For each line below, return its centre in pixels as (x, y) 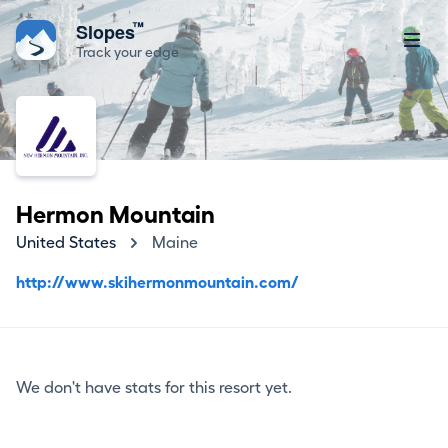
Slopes (108, 32)
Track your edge (127, 52)
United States (66, 243)
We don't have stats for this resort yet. (154, 388)
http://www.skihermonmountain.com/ (157, 283)
